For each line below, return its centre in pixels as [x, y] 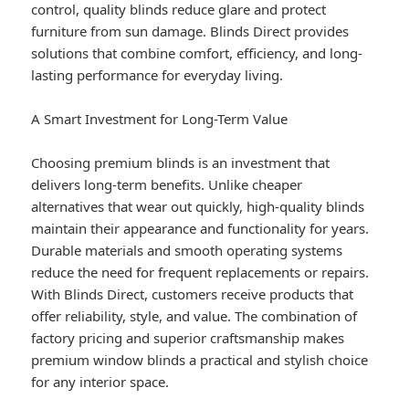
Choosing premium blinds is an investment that [181, 163]
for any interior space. [100, 382]
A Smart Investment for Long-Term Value [160, 119]
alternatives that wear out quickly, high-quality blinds [198, 207]
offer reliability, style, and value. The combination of [194, 316]
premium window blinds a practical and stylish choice [200, 360]
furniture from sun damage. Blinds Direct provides [190, 31]
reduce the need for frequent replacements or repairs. [200, 273]
